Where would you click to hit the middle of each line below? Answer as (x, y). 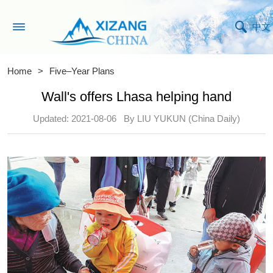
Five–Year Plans (82, 71)
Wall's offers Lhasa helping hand (136, 96)
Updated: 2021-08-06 (74, 119)
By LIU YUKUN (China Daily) (182, 119)
